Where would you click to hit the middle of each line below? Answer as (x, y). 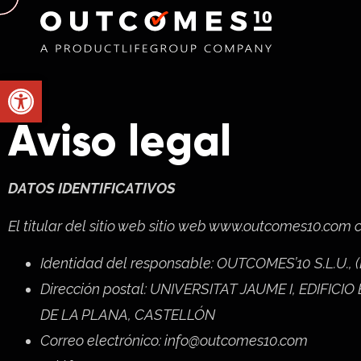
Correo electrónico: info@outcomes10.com (174, 341)
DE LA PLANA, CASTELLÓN (128, 315)
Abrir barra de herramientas (85, 87)
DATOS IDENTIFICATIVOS (92, 189)
